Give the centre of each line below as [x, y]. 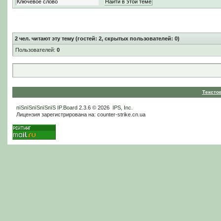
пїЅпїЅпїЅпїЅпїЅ [36, 108]
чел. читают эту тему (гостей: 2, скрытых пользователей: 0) [98, 38]
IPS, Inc [122, 108]
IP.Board [67, 108]
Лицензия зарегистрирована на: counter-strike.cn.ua [81, 115]
